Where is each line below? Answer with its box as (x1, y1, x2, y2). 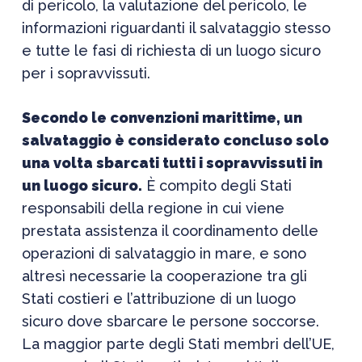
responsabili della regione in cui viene (21, 200, 284, 217)
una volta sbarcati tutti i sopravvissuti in (21, 154, 322, 171)
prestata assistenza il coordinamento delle (21, 222, 318, 239)
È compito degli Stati (141, 177, 292, 194)
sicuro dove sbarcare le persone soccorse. (21, 313, 319, 330)
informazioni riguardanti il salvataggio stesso (21, 19, 330, 36)
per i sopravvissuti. (21, 65, 150, 82)
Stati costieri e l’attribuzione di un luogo (21, 290, 296, 307)
